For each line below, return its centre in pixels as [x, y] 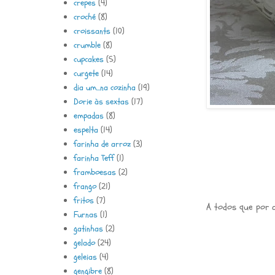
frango [85, 186]
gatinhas [88, 228]
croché [84, 17]
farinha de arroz [102, 144]
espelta [86, 130]
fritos [83, 200]
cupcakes [88, 59]
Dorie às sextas [101, 101]
